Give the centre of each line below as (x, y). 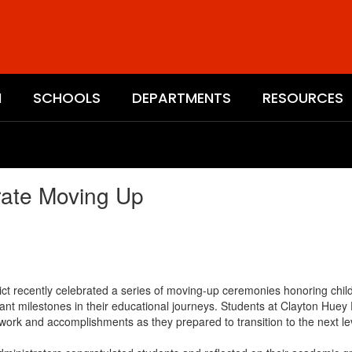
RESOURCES (303, 97)
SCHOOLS (67, 97)
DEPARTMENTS (181, 97)
